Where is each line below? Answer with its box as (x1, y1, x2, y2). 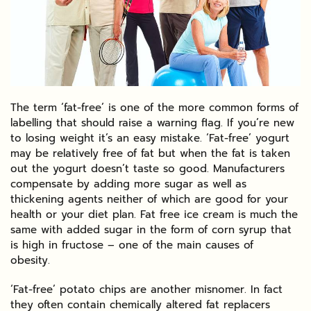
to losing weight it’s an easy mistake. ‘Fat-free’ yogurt (10, 130, 289, 146)
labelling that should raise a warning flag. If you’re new (10, 115, 294, 131)
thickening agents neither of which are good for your (10, 191, 288, 207)
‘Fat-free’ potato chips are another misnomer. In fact (10, 281, 283, 297)
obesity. (10, 252, 54, 268)
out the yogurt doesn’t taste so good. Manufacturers (10, 160, 285, 176)
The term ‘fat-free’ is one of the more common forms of (10, 99, 299, 115)
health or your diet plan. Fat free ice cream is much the (10, 206, 298, 222)
